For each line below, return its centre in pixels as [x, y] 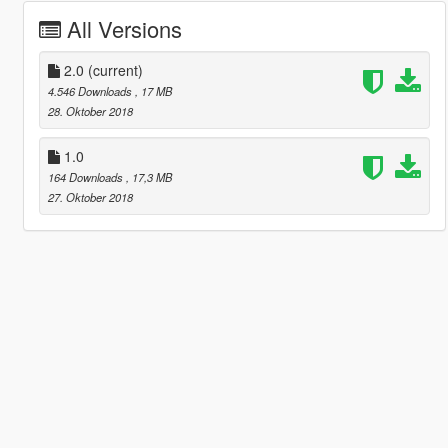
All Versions [124, 28]
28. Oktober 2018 [90, 110]
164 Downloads [86, 176]
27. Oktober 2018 [90, 196]
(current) [115, 69]
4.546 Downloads [91, 90]
